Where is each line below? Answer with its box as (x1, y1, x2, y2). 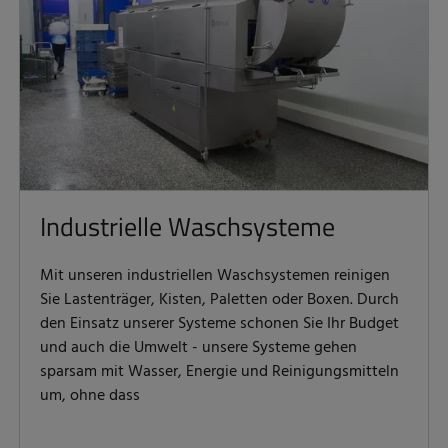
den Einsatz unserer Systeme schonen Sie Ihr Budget (40, 311, 399, 338)
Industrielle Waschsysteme (40, 207, 335, 247)
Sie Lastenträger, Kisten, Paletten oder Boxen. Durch (40, 287, 399, 314)
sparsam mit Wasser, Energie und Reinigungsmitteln (40, 359, 399, 386)
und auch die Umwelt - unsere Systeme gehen (40, 335, 357, 362)
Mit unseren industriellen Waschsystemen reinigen (40, 263, 390, 290)
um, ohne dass (40, 383, 140, 410)
